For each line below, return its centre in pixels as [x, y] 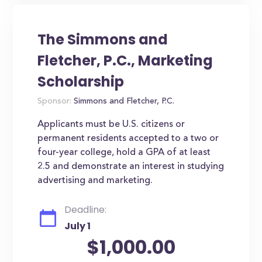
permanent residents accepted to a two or [128, 139]
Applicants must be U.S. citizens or [111, 125]
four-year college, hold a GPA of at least [124, 153]
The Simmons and [103, 39]
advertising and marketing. [95, 181]
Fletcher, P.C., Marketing [125, 61]
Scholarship [81, 82]
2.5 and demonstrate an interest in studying [131, 167]
